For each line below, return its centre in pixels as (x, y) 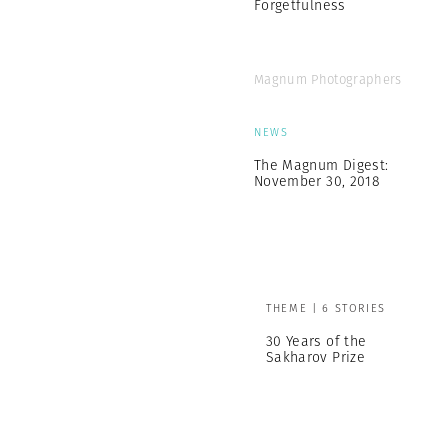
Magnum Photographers (328, 79)
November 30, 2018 (317, 181)
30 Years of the (316, 341)
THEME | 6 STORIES (326, 308)
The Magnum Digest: (321, 165)
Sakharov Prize (315, 357)
